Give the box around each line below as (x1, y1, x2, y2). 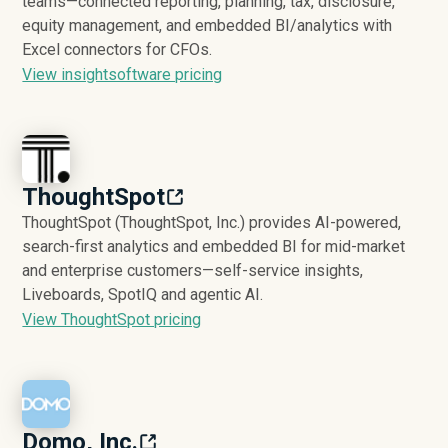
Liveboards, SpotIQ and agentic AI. (22, 284, 264, 304)
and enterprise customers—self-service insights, (22, 260, 364, 280)
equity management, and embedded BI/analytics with (22, 15, 393, 35)
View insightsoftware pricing (22, 64, 223, 84)
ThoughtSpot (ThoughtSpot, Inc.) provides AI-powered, (22, 212, 402, 232)
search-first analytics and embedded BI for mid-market (22, 236, 406, 256)
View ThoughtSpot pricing (22, 309, 202, 329)
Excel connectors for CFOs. (22, 39, 213, 59)
